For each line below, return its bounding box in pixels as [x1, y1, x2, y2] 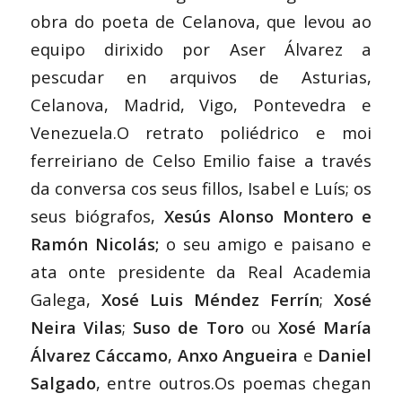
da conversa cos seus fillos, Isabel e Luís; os [30, 177, 372, 200]
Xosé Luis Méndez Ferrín [100, 288, 320, 311]
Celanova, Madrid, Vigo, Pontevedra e [30, 93, 372, 117]
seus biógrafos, [30, 205, 164, 228]
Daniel [318, 344, 372, 367]
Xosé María [270, 316, 372, 339]
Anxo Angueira [177, 344, 299, 367]
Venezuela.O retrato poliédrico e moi [30, 121, 372, 144]
